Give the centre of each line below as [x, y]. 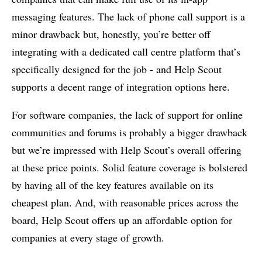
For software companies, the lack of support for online [127, 114]
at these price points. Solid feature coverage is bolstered [130, 167]
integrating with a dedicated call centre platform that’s [126, 51]
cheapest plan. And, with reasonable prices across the [125, 202]
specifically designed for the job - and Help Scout [117, 69]
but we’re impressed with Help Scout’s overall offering [127, 149]
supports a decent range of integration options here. [121, 86]
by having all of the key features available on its [113, 185]
